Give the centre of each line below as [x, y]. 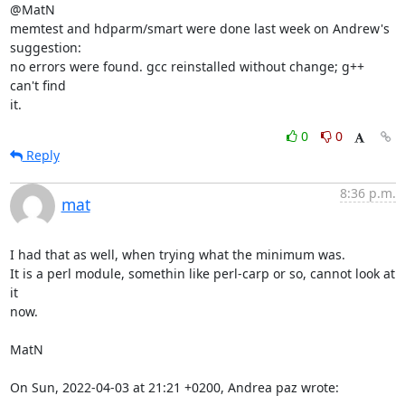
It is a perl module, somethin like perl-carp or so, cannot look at [202, 273]
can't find [38, 85]
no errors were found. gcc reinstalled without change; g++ [187, 66]
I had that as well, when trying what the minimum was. [177, 254]
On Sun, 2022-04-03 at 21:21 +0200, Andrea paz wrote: [174, 387]
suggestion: [45, 47]
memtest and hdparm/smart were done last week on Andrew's [199, 28]
